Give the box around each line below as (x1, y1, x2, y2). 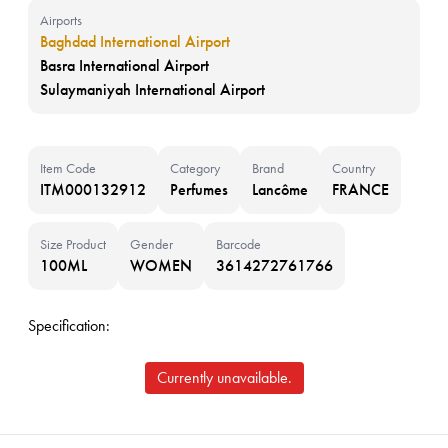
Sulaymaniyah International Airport (40, 79, 265, 100)
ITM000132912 (40, 179, 146, 200)
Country (332, 159, 375, 177)
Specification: (28, 315, 110, 336)
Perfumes (170, 179, 228, 200)
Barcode (216, 235, 261, 253)
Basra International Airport (40, 55, 209, 76)
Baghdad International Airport (40, 31, 230, 52)
